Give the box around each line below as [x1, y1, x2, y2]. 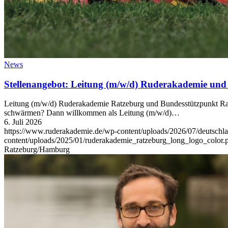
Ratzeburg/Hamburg [4, 145, 70, 154]
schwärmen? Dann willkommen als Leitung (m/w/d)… [4, 108, 180, 118]
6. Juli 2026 [4, 118, 42, 127]
